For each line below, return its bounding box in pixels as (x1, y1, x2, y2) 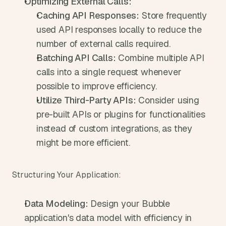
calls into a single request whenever (36, 66, 182, 78)
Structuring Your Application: (12, 169, 121, 180)
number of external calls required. (36, 38, 171, 49)
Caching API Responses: (36, 10, 140, 21)
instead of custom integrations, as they (36, 123, 192, 134)
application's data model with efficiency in (24, 212, 192, 223)
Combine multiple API (116, 52, 204, 64)
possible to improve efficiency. (36, 80, 157, 92)
